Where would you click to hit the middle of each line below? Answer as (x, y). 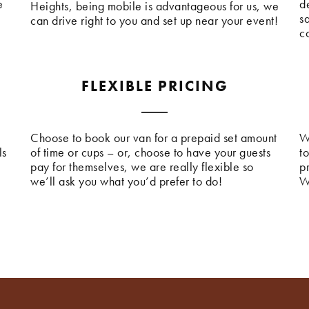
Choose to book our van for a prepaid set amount (154, 138)
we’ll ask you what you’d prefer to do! (126, 181)
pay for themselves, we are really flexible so (142, 167)
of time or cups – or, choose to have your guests (150, 152)
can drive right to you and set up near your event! (154, 21)
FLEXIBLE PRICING (154, 86)
